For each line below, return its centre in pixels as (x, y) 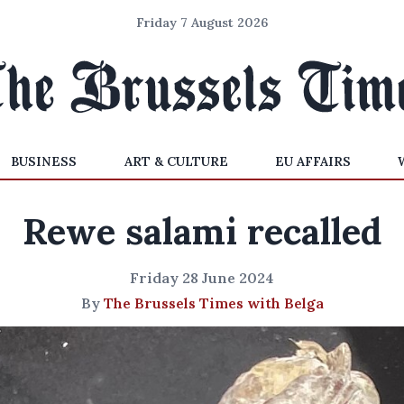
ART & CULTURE (176, 161)
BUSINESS (44, 161)
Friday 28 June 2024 (202, 278)
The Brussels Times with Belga (213, 303)
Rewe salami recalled (202, 231)
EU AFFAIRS (312, 161)
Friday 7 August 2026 (202, 23)
